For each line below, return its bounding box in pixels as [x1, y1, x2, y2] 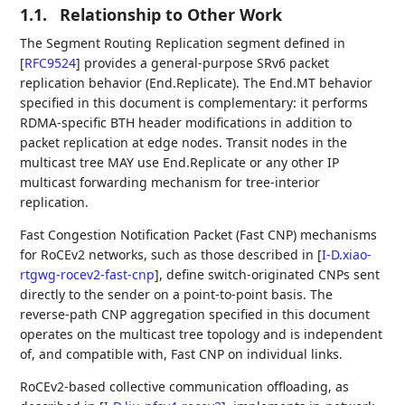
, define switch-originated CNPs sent [159, 266, 381, 283]
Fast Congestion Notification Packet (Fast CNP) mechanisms [20, 226, 378, 243]
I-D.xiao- [322, 246, 372, 263]
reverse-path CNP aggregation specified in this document [20, 306, 371, 323]
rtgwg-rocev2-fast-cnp [20, 266, 155, 283]
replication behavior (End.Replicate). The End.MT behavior [20, 74, 373, 91]
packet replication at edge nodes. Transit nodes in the [20, 134, 348, 151]
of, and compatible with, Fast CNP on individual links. [20, 345, 344, 363]
